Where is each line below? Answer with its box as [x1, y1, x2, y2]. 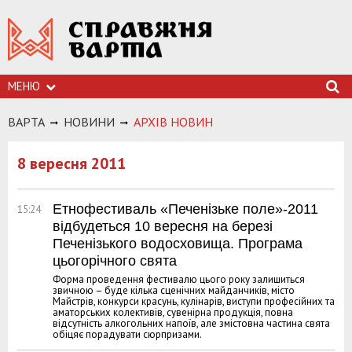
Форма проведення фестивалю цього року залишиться [53, 273, 305, 286]
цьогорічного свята [53, 253, 177, 269]
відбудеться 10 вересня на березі [53, 218, 273, 234]
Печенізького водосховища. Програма [53, 236, 302, 251]
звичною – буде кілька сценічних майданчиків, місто [53, 284, 295, 297]
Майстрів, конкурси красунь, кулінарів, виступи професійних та [53, 295, 335, 308]
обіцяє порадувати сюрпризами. [53, 328, 202, 341]
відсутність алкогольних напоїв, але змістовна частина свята [53, 317, 330, 330]
